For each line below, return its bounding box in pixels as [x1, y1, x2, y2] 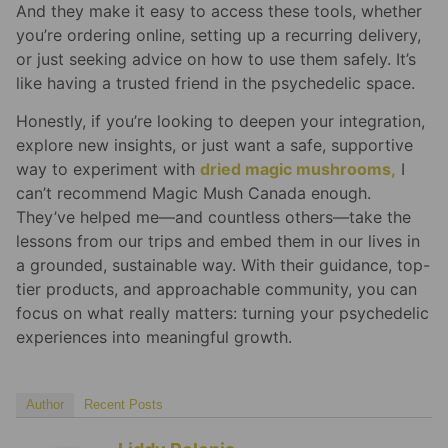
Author [26, 397, 64, 413]
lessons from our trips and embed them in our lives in [16, 230, 420, 251]
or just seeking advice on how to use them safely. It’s [16, 48, 416, 69]
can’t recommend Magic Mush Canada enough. [16, 182, 371, 203]
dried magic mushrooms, [200, 158, 396, 179]
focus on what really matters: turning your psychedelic [16, 302, 429, 323]
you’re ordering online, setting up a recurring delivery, [16, 24, 421, 45]
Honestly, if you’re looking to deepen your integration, [16, 110, 425, 131]
